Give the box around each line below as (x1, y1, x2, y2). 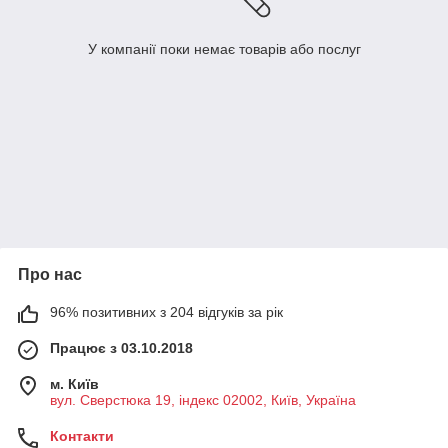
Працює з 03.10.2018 (50, 340, 193, 357)
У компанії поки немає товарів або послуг (87, 41, 361, 58)
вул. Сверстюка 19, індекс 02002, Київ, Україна (50, 392, 356, 409)
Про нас (18, 266, 82, 284)
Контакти (50, 428, 114, 445)
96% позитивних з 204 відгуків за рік (50, 304, 283, 321)
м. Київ (50, 376, 99, 393)
